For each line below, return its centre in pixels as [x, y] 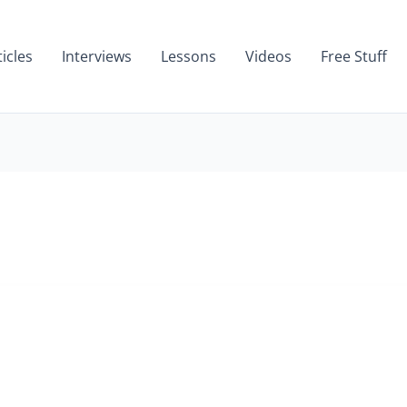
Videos [268, 56]
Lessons [189, 56]
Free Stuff [354, 56]
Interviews [97, 56]
